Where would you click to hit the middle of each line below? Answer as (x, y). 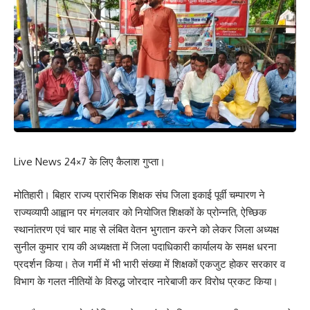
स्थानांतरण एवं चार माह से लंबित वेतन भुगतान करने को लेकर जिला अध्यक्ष (146, 229)
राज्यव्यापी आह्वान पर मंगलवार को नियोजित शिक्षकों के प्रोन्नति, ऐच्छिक (140, 212)
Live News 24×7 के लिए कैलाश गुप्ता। (90, 162)
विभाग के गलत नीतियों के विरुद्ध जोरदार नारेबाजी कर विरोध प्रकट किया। (146, 281)
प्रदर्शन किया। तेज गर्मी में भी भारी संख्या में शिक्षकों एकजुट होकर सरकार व (149, 264)
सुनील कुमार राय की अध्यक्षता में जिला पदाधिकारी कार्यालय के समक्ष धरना (145, 246)
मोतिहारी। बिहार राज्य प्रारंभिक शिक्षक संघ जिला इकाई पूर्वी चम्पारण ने (139, 194)
